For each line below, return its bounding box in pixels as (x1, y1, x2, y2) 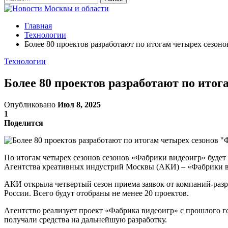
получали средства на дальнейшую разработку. (4, 215, 167, 224)
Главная (24, 21, 52, 30)
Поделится (4, 118, 43, 127)
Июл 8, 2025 (58, 100, 101, 109)
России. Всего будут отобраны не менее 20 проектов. (4, 188, 189, 197)
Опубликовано (4, 100, 58, 109)
